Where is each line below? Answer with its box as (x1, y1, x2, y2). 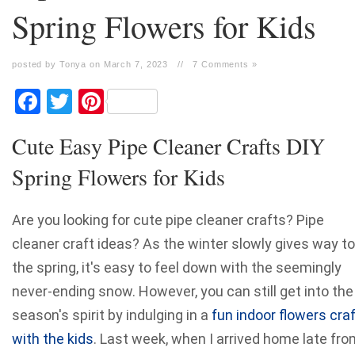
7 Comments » (193, 59, 258, 69)
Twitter (72, 86, 151, 116)
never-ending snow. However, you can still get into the (12, 283, 353, 300)
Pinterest (104, 86, 203, 116)
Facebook (40, 86, 146, 116)
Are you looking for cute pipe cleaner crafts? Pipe (12, 212, 324, 228)
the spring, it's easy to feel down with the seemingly (12, 259, 342, 276)
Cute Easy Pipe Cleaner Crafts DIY (12, 131, 325, 161)
